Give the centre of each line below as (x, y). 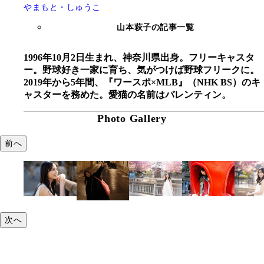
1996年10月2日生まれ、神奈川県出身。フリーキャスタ (139, 58)
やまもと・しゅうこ (62, 8)
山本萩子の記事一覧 (156, 28)
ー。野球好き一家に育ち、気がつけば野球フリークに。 (141, 70)
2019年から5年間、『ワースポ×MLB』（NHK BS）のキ (142, 82)
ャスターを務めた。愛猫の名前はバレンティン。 (127, 95)
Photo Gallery (132, 119)
